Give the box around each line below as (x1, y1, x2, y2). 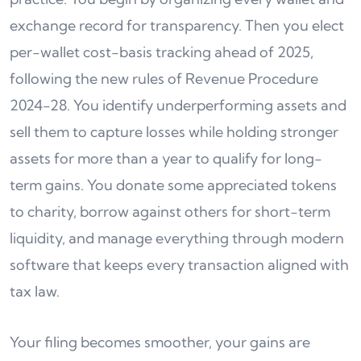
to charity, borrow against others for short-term (10, 202, 330, 221)
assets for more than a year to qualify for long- (10, 149, 322, 168)
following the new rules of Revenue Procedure (10, 69, 318, 88)
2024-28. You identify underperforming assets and (10, 96, 346, 114)
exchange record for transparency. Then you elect (10, 16, 344, 35)
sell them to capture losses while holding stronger (10, 122, 338, 141)
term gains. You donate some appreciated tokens (10, 176, 337, 194)
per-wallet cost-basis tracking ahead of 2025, (10, 43, 313, 61)
